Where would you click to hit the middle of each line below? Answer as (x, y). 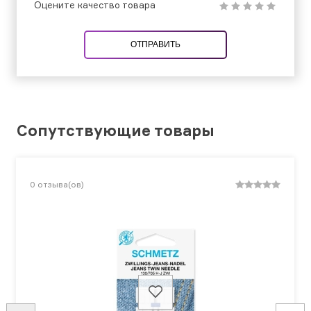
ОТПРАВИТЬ (155, 45)
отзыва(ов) (61, 185)
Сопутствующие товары (116, 131)
